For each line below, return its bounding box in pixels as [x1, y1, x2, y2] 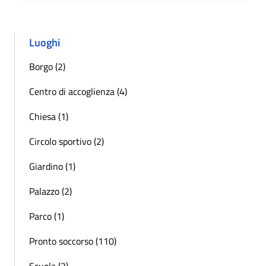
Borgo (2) [29, 59, 65, 74]
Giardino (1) [29, 159, 75, 173]
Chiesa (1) [29, 109, 68, 123]
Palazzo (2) [29, 183, 72, 198]
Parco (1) [29, 208, 64, 223]
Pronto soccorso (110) [29, 233, 116, 248]
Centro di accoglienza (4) [29, 84, 127, 99]
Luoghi [29, 34, 60, 50]
